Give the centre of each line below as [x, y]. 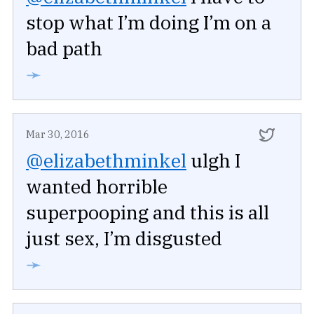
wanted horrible [97, 186]
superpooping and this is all [148, 212]
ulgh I [213, 161]
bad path [64, 48]
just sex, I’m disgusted [124, 238]
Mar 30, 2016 [58, 135]
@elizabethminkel [106, 161]
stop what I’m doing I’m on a [149, 22]
